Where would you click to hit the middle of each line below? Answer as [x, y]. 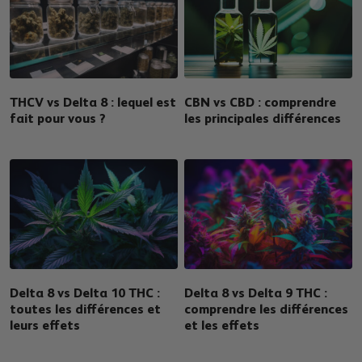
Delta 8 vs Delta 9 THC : [256, 293]
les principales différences [263, 118]
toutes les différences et [86, 309]
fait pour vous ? [58, 118]
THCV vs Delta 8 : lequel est [93, 102]
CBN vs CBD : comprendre [261, 102]
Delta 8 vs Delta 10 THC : [85, 293]
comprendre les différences [267, 309]
